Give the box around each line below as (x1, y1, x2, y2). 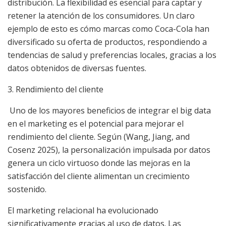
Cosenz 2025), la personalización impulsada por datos (8, 144, 210, 156)
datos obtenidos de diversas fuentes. (8, 63, 146, 74)
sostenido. (8, 184, 46, 195)
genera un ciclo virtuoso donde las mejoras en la (8, 157, 190, 169)
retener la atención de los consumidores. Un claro (8, 10, 195, 22)
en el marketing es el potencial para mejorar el (8, 118, 184, 130)
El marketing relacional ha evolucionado (8, 205, 158, 216)
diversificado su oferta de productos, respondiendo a (8, 36, 207, 48)
